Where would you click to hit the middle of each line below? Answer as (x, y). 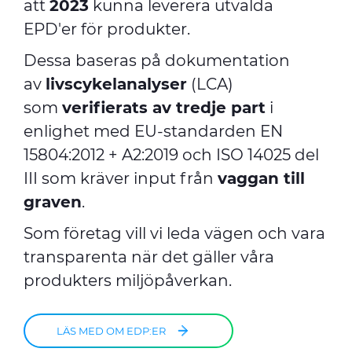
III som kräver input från (121, 178)
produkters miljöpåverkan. (130, 280)
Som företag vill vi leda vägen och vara (174, 233)
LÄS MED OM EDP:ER (111, 330)
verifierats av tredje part (164, 108)
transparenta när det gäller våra (149, 257)
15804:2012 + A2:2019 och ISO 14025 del (171, 155)
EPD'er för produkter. (107, 29)
